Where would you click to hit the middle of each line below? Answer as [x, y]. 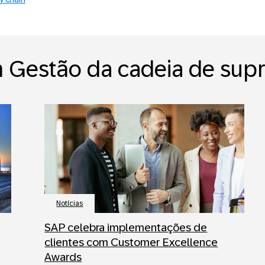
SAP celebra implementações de [126, 228]
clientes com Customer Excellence [131, 243]
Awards [63, 257]
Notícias [70, 204]
